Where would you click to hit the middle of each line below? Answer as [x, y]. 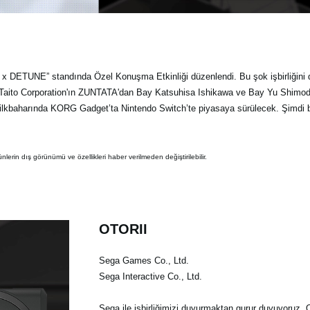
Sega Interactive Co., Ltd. [150, 276]
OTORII [123, 229]
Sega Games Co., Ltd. [144, 260]
